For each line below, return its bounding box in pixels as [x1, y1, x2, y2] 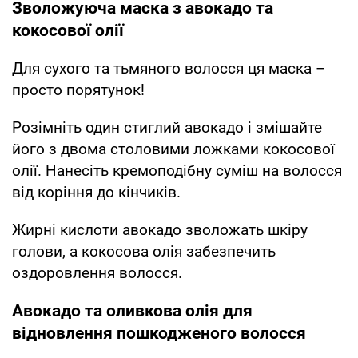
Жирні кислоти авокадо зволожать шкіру [12, 220, 308, 239]
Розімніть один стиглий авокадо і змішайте [12, 117, 322, 137]
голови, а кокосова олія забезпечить [12, 241, 276, 261]
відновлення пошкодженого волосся [12, 323, 306, 343]
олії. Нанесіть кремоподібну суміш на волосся [12, 161, 342, 180]
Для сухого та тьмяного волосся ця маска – [12, 58, 325, 78]
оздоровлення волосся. [12, 263, 182, 282]
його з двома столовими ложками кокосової [12, 139, 335, 158]
